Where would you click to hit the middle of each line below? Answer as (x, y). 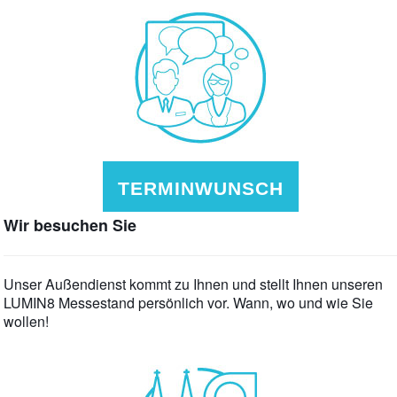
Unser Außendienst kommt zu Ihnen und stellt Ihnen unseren (194, 284)
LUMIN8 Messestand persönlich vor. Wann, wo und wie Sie (189, 302)
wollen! (27, 321)
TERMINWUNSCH (200, 188)
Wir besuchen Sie (70, 225)
